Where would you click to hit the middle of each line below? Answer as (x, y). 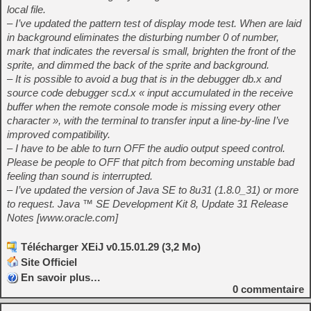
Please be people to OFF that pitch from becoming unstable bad (151, 162)
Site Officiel (49, 262)
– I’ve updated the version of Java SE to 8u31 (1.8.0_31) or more (153, 190)
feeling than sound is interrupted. (80, 176)
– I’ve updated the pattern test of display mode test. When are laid (154, 23)
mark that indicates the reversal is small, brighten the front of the (151, 51)
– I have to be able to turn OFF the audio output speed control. (146, 148)
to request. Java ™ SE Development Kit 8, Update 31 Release (148, 204)
